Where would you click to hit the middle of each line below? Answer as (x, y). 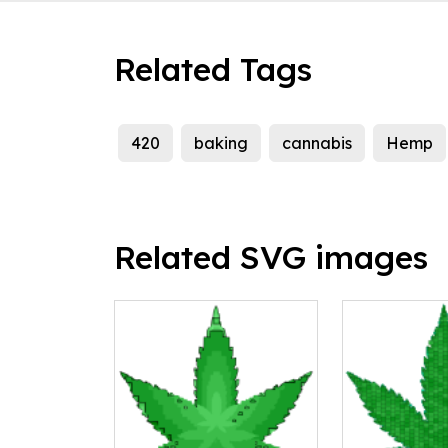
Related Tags (213, 69)
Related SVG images (271, 257)
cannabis (317, 143)
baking (221, 143)
